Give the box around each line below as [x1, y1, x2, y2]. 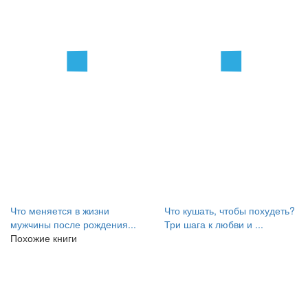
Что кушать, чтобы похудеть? [164, 203, 295, 217]
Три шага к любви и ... [164, 217, 263, 231]
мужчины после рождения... [10, 217, 136, 231]
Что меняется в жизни [10, 203, 109, 217]
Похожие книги [10, 231, 77, 245]
